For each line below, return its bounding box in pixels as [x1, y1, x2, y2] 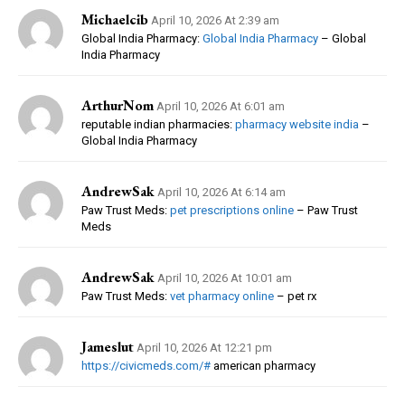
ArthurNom [81, 95, 154, 115]
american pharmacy [211, 358, 316, 372]
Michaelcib [81, 9, 148, 29]
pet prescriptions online [170, 202, 294, 217]
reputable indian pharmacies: [81, 117, 235, 131]
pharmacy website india [235, 117, 359, 131]
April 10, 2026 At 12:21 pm [137, 340, 272, 354]
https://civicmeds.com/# [81, 358, 211, 372]
